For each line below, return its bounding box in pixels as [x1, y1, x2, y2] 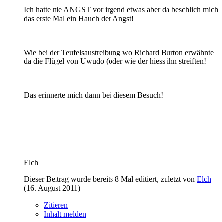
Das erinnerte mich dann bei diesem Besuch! [24, 90, 163, 99]
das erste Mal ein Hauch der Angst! [24, 14, 134, 23]
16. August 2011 [26, 183, 78, 192]
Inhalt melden [44, 209, 86, 218]
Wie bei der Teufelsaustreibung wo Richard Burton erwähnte [24, 48, 214, 56]
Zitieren [44, 200, 68, 209]
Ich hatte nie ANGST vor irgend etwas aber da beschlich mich [24, 5, 218, 14]
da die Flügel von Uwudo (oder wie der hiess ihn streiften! [24, 56, 206, 65]
